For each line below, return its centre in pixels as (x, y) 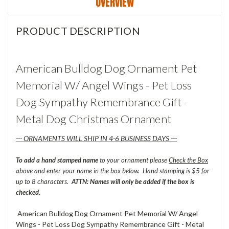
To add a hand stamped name (57, 160)
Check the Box (188, 160)
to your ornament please (133, 160)
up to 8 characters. (44, 181)
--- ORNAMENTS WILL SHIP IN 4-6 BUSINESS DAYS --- (96, 138)
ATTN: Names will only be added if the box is (133, 181)
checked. (28, 192)
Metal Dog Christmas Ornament (94, 119)
